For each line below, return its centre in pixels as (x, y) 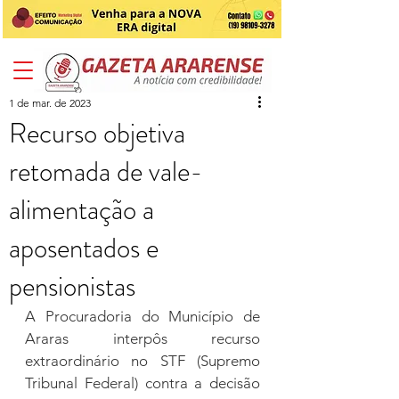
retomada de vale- (106, 171)
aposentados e (84, 248)
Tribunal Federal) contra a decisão (142, 383)
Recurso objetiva (97, 133)
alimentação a (81, 210)
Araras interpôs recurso (142, 338)
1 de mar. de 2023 (50, 103)
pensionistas (72, 286)
